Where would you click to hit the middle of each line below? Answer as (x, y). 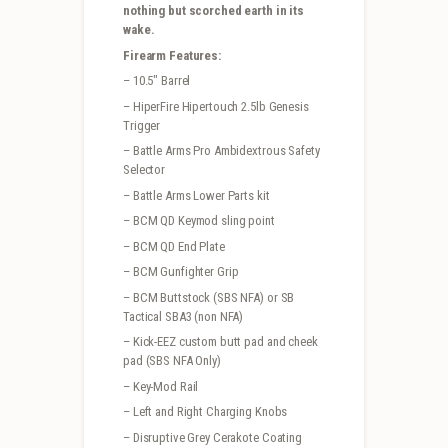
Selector (144, 170)
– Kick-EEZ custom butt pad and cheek (220, 342)
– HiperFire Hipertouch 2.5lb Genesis (216, 106)
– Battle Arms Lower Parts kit (196, 195)
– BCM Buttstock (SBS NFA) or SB (209, 297)
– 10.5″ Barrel (157, 81)
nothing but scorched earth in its (214, 11)
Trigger (142, 125)
